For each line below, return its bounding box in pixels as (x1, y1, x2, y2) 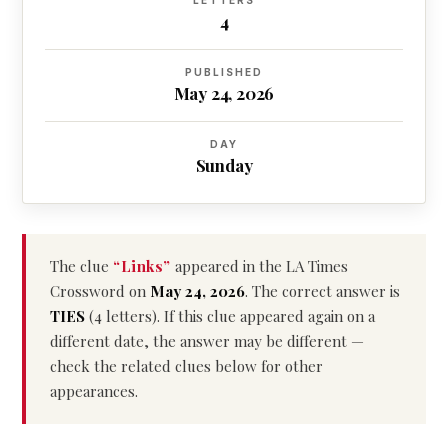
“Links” (113, 256, 171, 276)
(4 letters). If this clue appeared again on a (85, 306, 375, 326)
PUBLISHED (185, 66, 263, 78)
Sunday (195, 154, 253, 176)
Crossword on (50, 281, 150, 301)
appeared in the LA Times (170, 256, 348, 276)
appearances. (50, 381, 138, 401)
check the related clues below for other (50, 356, 323, 376)
